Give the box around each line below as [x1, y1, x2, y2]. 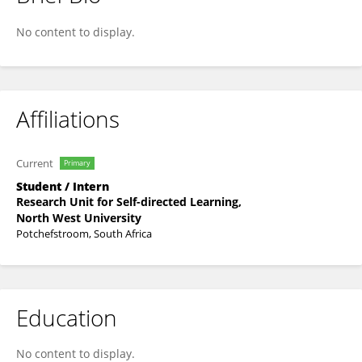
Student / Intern [16, 179, 109, 194]
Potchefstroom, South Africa [16, 226, 152, 241]
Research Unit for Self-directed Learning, [16, 194, 242, 209]
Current [16, 156, 53, 170]
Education [16, 302, 117, 333]
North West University [16, 210, 141, 225]
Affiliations [16, 103, 120, 134]
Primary [64, 158, 90, 168]
